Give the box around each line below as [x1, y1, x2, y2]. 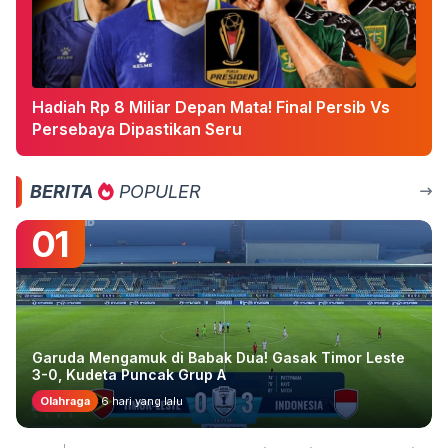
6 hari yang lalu [98, 393, 183, 408]
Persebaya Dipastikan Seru [32, 118, 242, 139]
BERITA [30, 180, 93, 202]
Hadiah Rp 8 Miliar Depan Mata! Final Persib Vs [32, 96, 390, 117]
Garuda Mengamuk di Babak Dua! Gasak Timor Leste [32, 348, 405, 366]
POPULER [114, 180, 201, 202]
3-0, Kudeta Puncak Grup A [32, 365, 226, 383]
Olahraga [40, 393, 90, 408]
